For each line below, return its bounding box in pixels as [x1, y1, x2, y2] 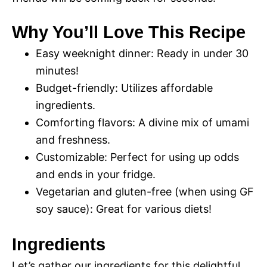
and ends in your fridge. [36, 168, 156, 181]
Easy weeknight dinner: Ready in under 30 [36, 47, 249, 60]
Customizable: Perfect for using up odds [36, 151, 239, 163]
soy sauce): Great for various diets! [36, 203, 212, 215]
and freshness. [36, 133, 110, 146]
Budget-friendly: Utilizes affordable [36, 82, 213, 94]
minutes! [36, 64, 79, 77]
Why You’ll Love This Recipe [12, 23, 246, 42]
